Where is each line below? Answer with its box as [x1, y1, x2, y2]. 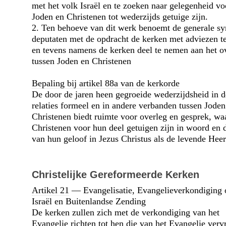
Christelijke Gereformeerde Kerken [31, 168, 199, 180]
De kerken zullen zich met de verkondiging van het [31, 207, 219, 217]
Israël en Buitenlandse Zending [31, 196, 146, 206]
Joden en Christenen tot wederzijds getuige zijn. [31, 12, 208, 22]
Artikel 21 [31, 185, 69, 195]
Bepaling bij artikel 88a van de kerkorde [31, 78, 180, 89]
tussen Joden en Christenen [31, 56, 131, 67]
